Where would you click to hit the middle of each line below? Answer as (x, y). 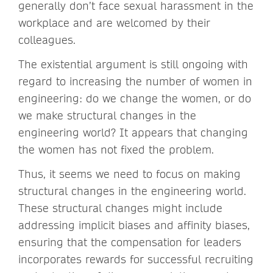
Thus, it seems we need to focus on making (129, 174)
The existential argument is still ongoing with (133, 64)
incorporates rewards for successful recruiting (136, 259)
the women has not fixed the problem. (118, 149)
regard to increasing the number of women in (135, 81)
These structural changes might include (120, 208)
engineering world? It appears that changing (133, 132)
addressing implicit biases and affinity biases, (134, 225)
